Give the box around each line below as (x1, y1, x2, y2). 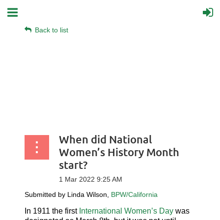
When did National (59, 133, 152, 146)
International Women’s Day (79, 207, 173, 215)
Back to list (35, 26, 68, 34)
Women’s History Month (59, 145, 179, 159)
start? (59, 158, 87, 171)
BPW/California (111, 191, 158, 198)
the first (50, 207, 79, 215)
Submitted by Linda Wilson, (25, 191, 111, 198)
